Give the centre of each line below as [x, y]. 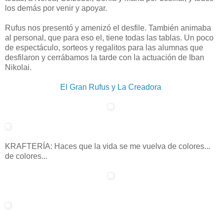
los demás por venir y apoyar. [56, 8]
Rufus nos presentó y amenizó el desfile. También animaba [108, 28]
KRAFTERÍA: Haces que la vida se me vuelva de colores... [108, 147]
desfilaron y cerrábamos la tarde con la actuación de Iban [105, 58]
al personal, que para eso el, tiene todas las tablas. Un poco [109, 38]
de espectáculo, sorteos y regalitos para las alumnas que [104, 48]
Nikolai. [18, 68]
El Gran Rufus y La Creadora [110, 87]
